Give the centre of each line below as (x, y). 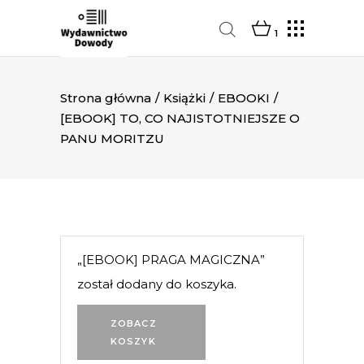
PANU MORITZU (112, 138)
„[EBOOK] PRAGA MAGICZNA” (171, 260)
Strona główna (106, 97)
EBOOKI (244, 97)
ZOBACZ (134, 323)
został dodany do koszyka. (157, 284)
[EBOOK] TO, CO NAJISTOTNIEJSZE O (180, 118)
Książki (184, 97)
